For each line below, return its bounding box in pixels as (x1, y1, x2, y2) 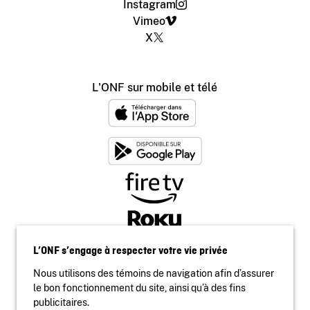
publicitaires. (33, 297, 89, 308)
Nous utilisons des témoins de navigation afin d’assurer (33, 268, 274, 279)
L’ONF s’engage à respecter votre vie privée (33, 245, 228, 257)
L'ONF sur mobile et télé (92, 80, 218, 94)
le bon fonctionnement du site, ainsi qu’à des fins (33, 282, 246, 293)
